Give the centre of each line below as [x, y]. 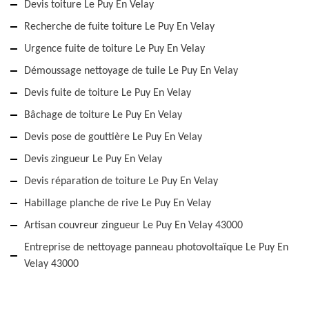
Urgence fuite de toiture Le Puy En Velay [114, 49]
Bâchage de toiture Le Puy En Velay [103, 115]
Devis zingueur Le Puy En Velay [93, 159]
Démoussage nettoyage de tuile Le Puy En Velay [131, 71]
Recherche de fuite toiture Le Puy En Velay [119, 27]
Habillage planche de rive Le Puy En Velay [118, 203]
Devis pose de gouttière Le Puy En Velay [113, 137]
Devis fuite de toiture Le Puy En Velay [108, 93]
